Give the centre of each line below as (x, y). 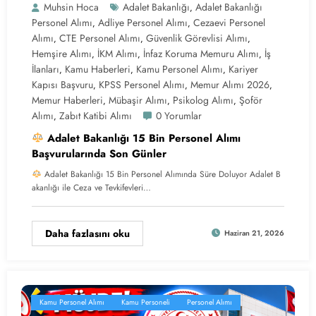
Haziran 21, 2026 (254, 233)
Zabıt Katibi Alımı (96, 115)
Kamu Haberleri (98, 69)
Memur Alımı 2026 (230, 84)
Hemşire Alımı (62, 53)
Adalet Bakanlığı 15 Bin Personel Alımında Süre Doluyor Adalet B (161, 174)
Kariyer (243, 69)
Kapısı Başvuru (62, 84)
